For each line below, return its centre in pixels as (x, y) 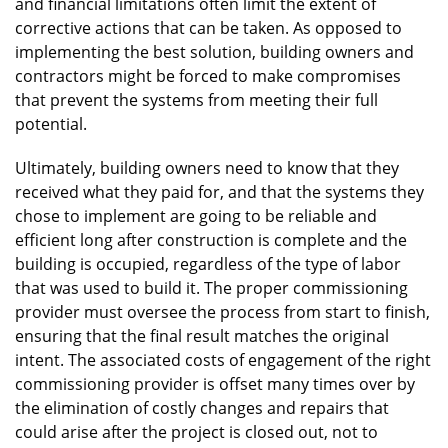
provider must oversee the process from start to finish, (222, 311)
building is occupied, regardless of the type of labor (208, 263)
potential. (51, 123)
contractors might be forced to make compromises (208, 75)
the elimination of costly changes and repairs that (202, 407)
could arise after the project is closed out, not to (196, 431)
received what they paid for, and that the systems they (219, 191)
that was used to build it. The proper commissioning (211, 287)
